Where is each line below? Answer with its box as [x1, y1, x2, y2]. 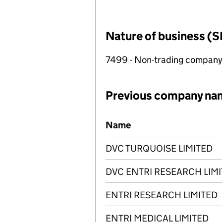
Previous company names [108, 113, 210, 125]
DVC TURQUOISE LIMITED [106, 143, 213, 154]
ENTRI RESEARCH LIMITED [106, 189, 218, 201]
